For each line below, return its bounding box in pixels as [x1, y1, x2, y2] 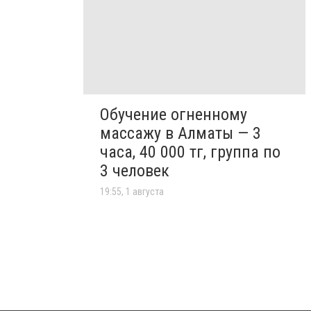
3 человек [100, 160, 169, 180]
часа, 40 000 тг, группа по [100, 142, 280, 162]
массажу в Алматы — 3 [100, 123, 261, 143]
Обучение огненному [100, 104, 247, 124]
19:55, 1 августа [100, 185, 164, 197]
